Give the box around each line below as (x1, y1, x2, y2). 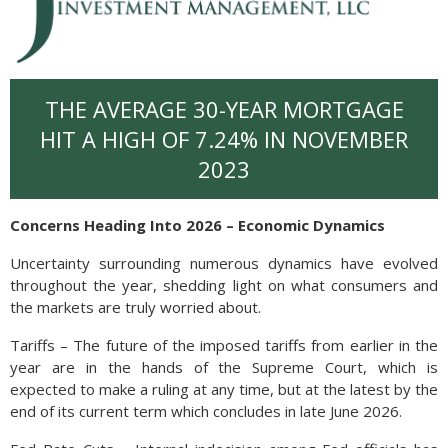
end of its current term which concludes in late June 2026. (10, 401, 402, 421)
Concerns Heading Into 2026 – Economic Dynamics (10, 215, 385, 235)
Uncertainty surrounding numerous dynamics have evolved (10, 253, 438, 273)
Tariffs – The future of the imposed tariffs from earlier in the (10, 335, 438, 355)
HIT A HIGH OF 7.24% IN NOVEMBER (40, 124, 408, 154)
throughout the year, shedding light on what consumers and (10, 275, 438, 295)
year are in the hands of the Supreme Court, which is (10, 357, 438, 377)
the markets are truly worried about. (10, 297, 261, 317)
